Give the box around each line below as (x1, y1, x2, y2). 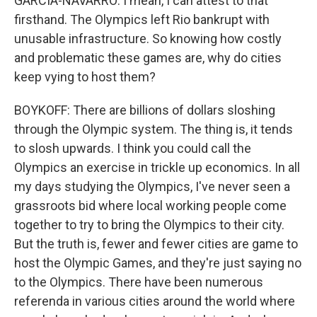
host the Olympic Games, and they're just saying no (14, 255, 301, 270)
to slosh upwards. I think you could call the (14, 141, 251, 156)
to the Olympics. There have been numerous (14, 275, 263, 289)
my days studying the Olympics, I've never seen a (14, 179, 290, 194)
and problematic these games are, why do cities (14, 50, 282, 65)
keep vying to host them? (14, 69, 156, 84)
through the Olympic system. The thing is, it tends (14, 122, 293, 137)
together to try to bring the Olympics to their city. (14, 217, 284, 232)
